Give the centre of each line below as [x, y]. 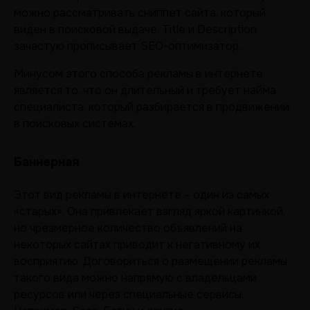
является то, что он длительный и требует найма [145, 90]
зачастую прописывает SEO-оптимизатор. [127, 46]
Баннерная [47, 162]
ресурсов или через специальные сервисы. [129, 294]
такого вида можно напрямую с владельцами [135, 278]
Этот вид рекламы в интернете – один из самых [142, 195]
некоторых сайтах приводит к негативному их [137, 245]
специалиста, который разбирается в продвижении [152, 107]
